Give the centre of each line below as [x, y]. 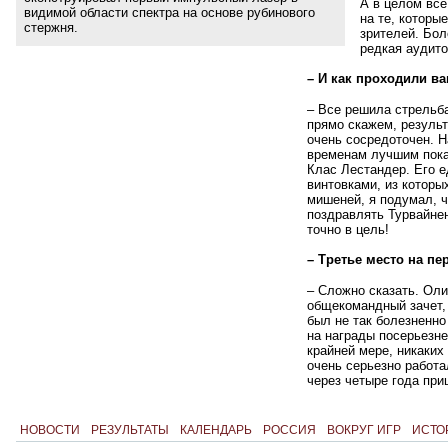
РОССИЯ [289, 430]
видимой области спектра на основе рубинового [169, 12]
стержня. [51, 27]
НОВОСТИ [49, 430]
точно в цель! [347, 229]
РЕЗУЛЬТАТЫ [129, 430]
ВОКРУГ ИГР [363, 430]
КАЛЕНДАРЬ [215, 430]
